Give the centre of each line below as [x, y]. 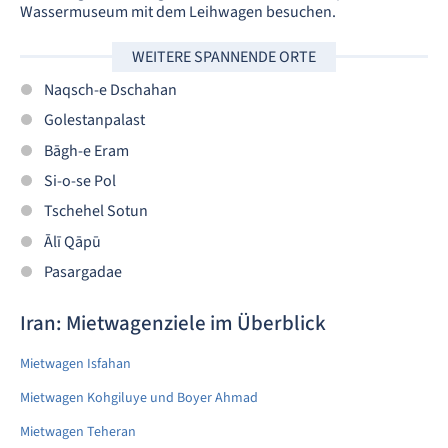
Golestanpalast [94, 120]
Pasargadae [83, 271]
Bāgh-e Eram [86, 150]
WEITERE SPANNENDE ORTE [224, 57]
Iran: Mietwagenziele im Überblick [173, 322]
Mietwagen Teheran [78, 431]
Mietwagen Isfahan [75, 363]
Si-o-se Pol [80, 180]
